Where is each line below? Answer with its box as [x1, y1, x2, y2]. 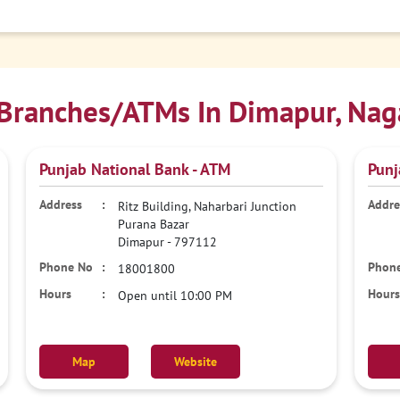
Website [174, 354, 218, 370]
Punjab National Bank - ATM [39, 159, 231, 179]
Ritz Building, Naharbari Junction [118, 198, 297, 214]
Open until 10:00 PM [118, 287, 233, 304]
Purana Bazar [118, 216, 190, 232]
